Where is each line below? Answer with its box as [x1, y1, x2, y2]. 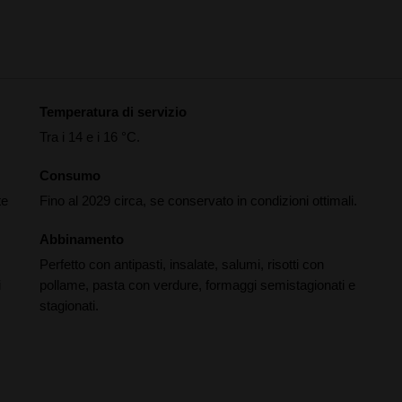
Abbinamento [39, 232, 124, 247]
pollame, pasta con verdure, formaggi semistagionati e [39, 277, 355, 293]
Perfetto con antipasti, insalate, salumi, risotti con [39, 257, 324, 272]
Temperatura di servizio [39, 104, 187, 119]
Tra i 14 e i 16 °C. [39, 129, 140, 144]
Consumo [39, 168, 100, 183]
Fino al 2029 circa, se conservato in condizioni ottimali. [39, 193, 357, 208]
